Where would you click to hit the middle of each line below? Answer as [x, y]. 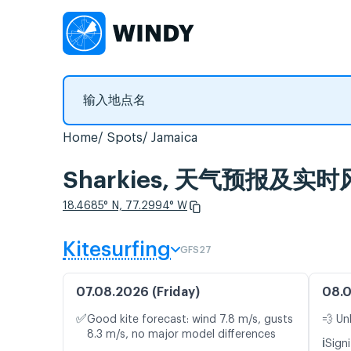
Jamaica [174, 138]
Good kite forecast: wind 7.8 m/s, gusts [190, 320]
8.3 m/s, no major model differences [181, 335]
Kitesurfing [117, 250]
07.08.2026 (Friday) [138, 293]
